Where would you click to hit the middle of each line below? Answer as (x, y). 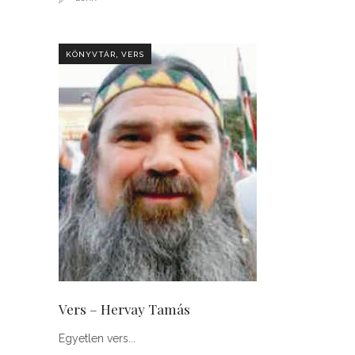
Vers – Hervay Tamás (124, 309)
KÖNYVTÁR (91, 54)
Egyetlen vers (94, 338)
